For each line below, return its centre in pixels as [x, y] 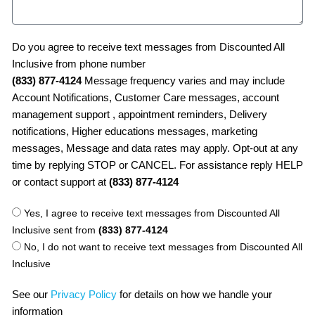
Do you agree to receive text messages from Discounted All [148, 47]
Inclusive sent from [55, 230]
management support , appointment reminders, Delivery [140, 114]
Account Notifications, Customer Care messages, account [146, 97]
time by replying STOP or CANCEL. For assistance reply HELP [157, 165]
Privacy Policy [84, 294]
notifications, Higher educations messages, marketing [135, 131]
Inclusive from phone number [79, 64]
